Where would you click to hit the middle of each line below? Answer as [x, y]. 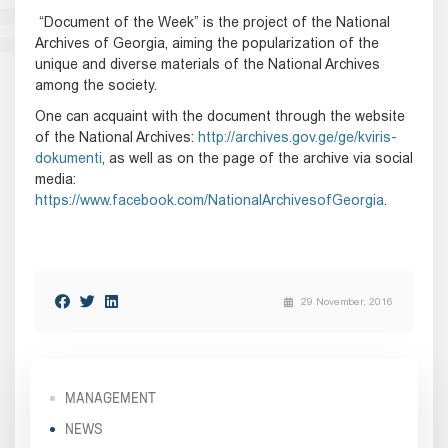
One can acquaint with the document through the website [220, 115]
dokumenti [68, 157]
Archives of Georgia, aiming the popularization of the [207, 42]
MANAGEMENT [110, 397]
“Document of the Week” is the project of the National [212, 21]
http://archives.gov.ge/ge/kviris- [297, 136]
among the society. [96, 84]
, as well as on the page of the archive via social [257, 157]
